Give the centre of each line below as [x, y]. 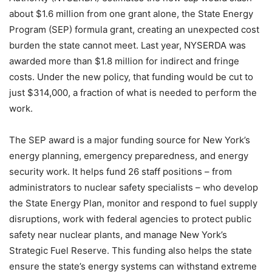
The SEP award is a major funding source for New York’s [130, 140]
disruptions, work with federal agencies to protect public [130, 219]
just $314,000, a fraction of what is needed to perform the [133, 93]
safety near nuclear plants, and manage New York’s [118, 235]
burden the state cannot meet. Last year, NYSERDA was [127, 45]
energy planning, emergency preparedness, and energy [129, 156]
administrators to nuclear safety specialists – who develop [134, 187]
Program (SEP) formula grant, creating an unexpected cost [134, 29]
